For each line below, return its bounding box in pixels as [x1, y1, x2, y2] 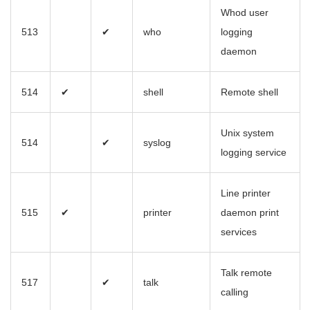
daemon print [221, 207, 279, 219]
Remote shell [221, 86, 278, 98]
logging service [221, 147, 286, 158]
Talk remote [221, 267, 272, 279]
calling [221, 286, 248, 298]
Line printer [221, 188, 271, 199]
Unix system [221, 127, 274, 139]
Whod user [221, 7, 268, 19]
